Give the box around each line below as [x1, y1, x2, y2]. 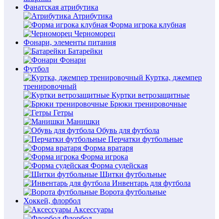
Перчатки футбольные [108, 135, 183, 143]
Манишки [66, 117, 100, 126]
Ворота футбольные [100, 188, 166, 196]
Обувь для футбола [96, 126, 159, 134]
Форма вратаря [83, 144, 133, 152]
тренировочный [23, 82, 77, 90]
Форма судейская [90, 161, 148, 170]
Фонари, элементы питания [23, 38, 116, 46]
